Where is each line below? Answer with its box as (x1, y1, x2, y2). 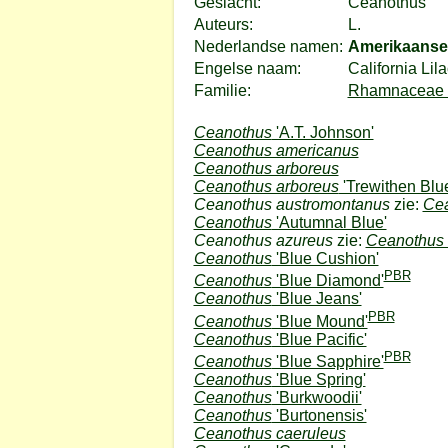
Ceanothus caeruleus (193, 424, 346, 442)
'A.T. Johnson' (271, 124, 374, 141)
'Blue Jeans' (271, 290, 362, 308)
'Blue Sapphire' (271, 352, 384, 370)
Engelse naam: (193, 60, 301, 77)
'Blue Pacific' (271, 330, 367, 348)
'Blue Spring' (271, 370, 366, 388)
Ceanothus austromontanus (193, 196, 390, 213)
